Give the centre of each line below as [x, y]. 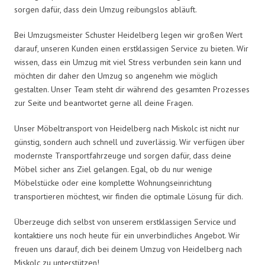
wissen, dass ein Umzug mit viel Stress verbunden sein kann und [128, 62]
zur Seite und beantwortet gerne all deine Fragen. [104, 103]
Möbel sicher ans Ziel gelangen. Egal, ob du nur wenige [113, 169]
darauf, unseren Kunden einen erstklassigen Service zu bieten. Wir [131, 48]
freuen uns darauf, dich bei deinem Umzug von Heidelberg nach [128, 249]
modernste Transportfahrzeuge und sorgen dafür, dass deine [123, 155]
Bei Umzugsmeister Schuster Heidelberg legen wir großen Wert [128, 35]
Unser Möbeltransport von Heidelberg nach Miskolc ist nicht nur [127, 128]
